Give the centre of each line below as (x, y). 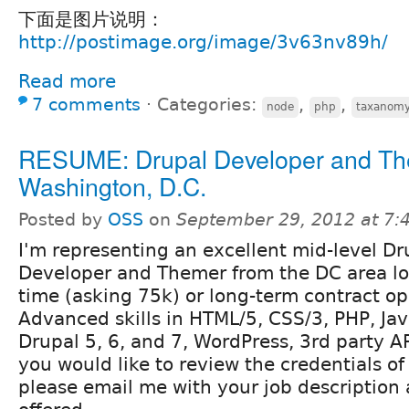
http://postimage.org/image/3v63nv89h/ (203, 42)
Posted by (63, 219)
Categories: (210, 104)
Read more (67, 81)
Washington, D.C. (112, 185)
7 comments (86, 104)
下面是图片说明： (91, 19)
